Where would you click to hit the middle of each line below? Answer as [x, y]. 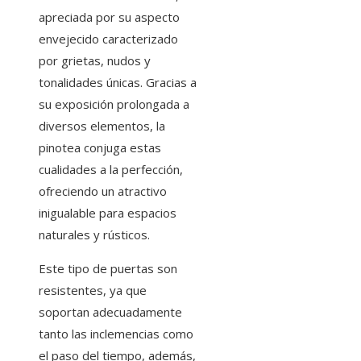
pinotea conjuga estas [100, 147]
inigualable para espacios [108, 212]
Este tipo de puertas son [108, 268]
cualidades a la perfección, [111, 169]
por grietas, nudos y [95, 60]
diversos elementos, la [102, 125]
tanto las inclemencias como [116, 333]
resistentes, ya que [93, 290]
